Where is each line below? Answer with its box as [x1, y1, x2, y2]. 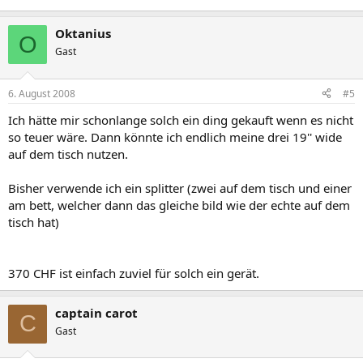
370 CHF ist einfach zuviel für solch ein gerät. [8, 264, 259, 281]
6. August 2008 [8, 86, 75, 100]
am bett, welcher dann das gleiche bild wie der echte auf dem [8, 196, 350, 213]
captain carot [55, 304, 138, 321]
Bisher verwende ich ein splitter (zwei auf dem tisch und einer [8, 179, 352, 196]
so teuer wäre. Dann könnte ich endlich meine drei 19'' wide [8, 128, 342, 145]
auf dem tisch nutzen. [8, 145, 128, 162]
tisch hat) [8, 213, 59, 230]
